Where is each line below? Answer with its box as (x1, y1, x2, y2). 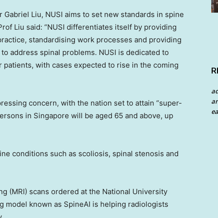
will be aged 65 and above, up (69, 111, 173, 121)
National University (102, 187, 167, 197)
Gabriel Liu (4, 10, 41, 19)
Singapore (34, 111, 69, 121)
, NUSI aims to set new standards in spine (41, 10, 184, 19)
